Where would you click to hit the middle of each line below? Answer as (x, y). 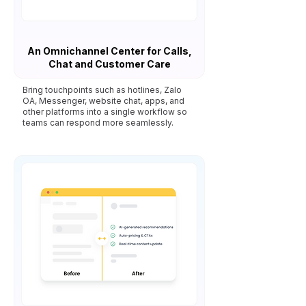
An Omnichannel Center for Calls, (109, 51)
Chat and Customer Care (109, 64)
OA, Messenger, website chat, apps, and (103, 101)
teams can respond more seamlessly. (98, 123)
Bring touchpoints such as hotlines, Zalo (102, 90)
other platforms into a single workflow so (105, 112)
